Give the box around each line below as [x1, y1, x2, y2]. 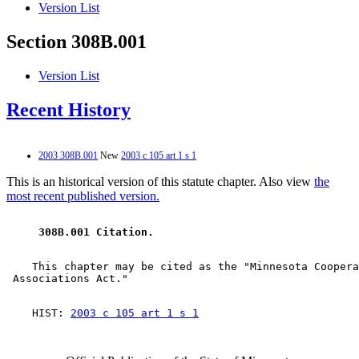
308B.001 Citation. [32, 225, 160, 238]
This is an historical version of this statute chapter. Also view [6, 174, 314, 188]
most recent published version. [6, 188, 159, 203]
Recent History [6, 99, 131, 121]
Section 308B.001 [6, 31, 147, 53]
